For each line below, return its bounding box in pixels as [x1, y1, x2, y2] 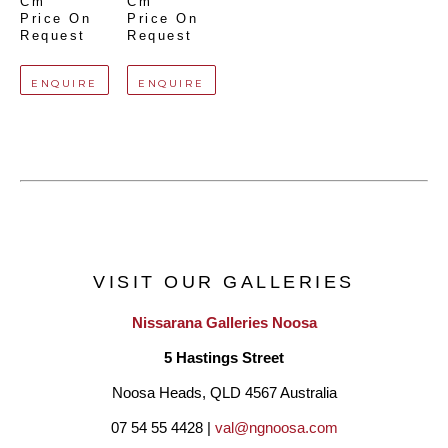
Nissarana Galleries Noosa [131, 314, 317, 331]
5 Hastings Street [164, 349, 284, 366]
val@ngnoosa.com [214, 419, 338, 436]
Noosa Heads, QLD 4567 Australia [111, 384, 337, 401]
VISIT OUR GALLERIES [93, 271, 355, 292]
